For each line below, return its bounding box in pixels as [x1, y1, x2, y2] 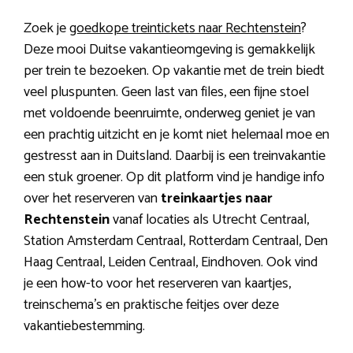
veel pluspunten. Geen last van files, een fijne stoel [24, 80, 309, 104]
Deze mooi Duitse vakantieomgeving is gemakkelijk [24, 37, 315, 61]
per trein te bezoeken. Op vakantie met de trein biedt [24, 58, 325, 83]
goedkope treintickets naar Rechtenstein [69, 16, 301, 40]
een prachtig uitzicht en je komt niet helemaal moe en [24, 122, 329, 147]
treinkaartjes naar [161, 186, 273, 210]
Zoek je [24, 16, 69, 40]
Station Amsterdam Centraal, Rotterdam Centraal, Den [24, 229, 328, 253]
